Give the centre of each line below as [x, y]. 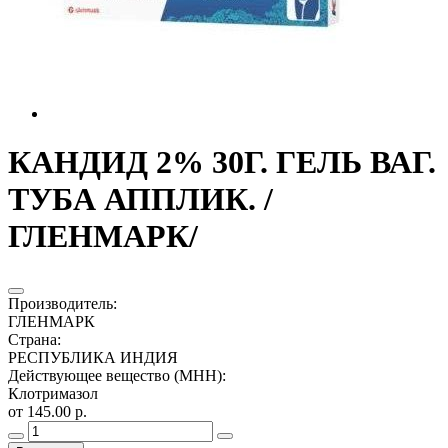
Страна [32, 339]
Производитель [60, 303]
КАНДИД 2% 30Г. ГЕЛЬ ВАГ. [222, 162]
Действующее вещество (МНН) [115, 375]
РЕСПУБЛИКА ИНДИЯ [93, 357]
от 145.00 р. [47, 411]
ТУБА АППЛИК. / [140, 199]
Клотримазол [53, 393]
